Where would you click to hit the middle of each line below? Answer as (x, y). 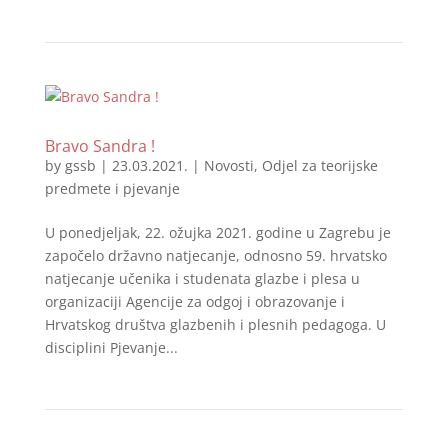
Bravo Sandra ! (99, 146)
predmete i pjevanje (112, 188)
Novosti (228, 165)
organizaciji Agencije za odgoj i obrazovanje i (194, 301)
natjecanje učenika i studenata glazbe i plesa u (202, 278)
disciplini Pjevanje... (111, 347)
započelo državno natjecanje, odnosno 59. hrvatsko (215, 255)
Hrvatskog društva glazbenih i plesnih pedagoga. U (215, 324)
